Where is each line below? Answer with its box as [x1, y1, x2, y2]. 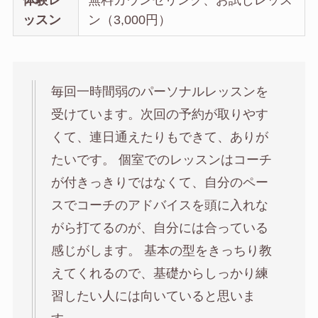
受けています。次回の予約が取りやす [50, 107, 268, 122]
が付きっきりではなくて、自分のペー [50, 175, 268, 190]
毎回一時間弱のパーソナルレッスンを [50, 84, 268, 99]
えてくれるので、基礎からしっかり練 [50, 266, 268, 281]
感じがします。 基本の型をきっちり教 [50, 243, 272, 258]
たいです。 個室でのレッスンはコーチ [50, 153, 272, 168]
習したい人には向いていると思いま [50, 289, 256, 304]
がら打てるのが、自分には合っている [50, 221, 268, 236]
